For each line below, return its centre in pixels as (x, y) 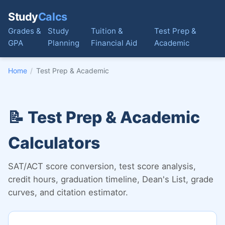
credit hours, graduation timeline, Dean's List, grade (111, 179)
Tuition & (107, 31)
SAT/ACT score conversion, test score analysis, (102, 166)
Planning (63, 43)
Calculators (54, 143)
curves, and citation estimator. (68, 192)
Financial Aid (114, 43)
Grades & (25, 31)
